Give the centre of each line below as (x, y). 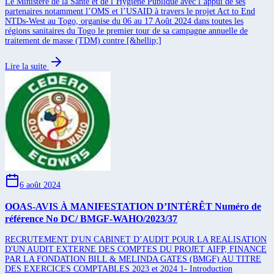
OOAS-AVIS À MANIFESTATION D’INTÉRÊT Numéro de (133, 206)
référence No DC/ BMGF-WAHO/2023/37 (91, 218)
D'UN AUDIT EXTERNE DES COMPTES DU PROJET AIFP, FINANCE (136, 249)
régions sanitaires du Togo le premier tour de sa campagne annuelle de (126, 31)
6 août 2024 (40, 185)
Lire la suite (26, 67)
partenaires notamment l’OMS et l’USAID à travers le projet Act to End (130, 12)
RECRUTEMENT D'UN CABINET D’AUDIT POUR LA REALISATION (136, 239)
